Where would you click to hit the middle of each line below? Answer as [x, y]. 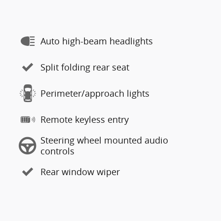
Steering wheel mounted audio [104, 140]
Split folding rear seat [85, 67]
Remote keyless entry [85, 119]
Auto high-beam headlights [97, 41]
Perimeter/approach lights [95, 93]
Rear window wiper [80, 172]
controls [57, 151]
